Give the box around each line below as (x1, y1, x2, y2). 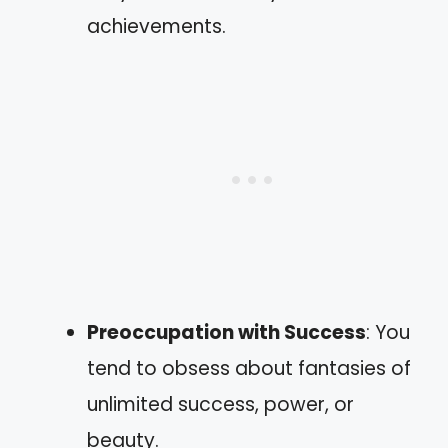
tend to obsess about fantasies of (87, 354, 411, 382)
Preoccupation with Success (87, 318, 366, 346)
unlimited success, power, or (87, 390, 354, 418)
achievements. (87, 12, 226, 40)
